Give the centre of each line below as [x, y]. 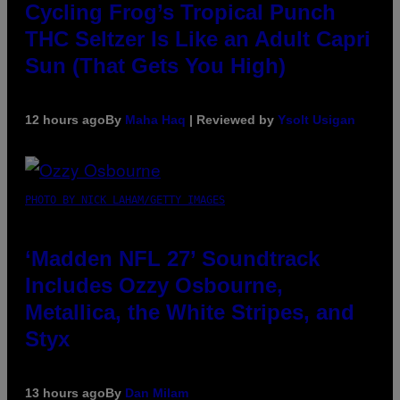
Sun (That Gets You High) [155, 66]
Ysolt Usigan [317, 120]
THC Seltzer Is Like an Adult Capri [198, 39]
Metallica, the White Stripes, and [190, 312]
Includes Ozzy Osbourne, [154, 286]
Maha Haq [155, 120]
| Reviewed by [232, 120]
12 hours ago [65, 120]
